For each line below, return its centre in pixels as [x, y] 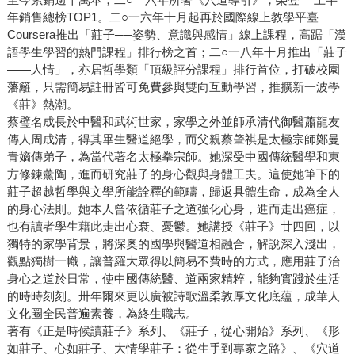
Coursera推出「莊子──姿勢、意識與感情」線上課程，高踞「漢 [176, 35]
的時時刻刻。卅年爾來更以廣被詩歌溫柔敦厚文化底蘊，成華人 [173, 296]
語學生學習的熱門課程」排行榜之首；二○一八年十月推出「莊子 [177, 52]
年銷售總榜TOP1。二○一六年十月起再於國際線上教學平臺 [162, 17]
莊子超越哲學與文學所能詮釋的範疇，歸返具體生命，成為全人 [173, 192]
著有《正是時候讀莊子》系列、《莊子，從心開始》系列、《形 [173, 331]
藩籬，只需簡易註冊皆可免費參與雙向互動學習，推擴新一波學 [173, 87]
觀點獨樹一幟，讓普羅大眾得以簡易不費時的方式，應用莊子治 [173, 261]
